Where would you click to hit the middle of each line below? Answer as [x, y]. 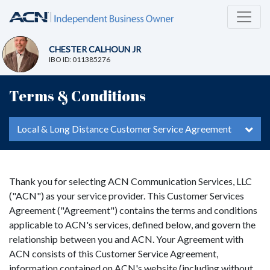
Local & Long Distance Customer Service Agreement [124, 128]
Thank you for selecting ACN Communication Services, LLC [130, 181]
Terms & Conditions [77, 96]
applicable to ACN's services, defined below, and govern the [132, 224]
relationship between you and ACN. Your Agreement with [126, 239]
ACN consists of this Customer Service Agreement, [114, 253]
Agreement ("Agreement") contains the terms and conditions [133, 210]
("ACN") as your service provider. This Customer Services [127, 195]
